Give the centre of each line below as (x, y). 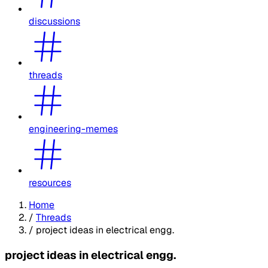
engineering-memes (73, 129)
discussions (54, 21)
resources (50, 182)
